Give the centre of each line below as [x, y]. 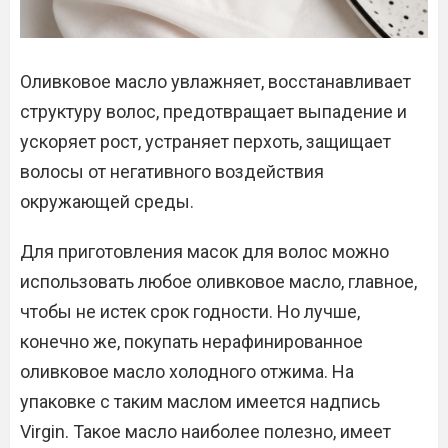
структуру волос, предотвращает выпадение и [213, 111]
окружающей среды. [107, 201]
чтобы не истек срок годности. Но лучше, [190, 311]
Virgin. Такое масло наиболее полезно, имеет [205, 431]
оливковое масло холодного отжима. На [187, 371]
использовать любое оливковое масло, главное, [218, 281]
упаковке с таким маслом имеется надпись [200, 401]
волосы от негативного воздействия [172, 171]
